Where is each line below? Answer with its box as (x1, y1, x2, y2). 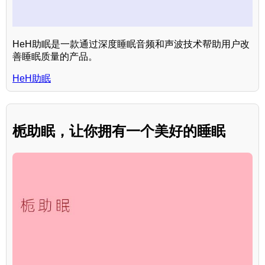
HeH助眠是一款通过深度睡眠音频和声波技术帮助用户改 (12, 39, 250, 50)
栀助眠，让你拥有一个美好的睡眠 (12, 123, 225, 140)
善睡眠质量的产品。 (12, 51, 98, 62)
